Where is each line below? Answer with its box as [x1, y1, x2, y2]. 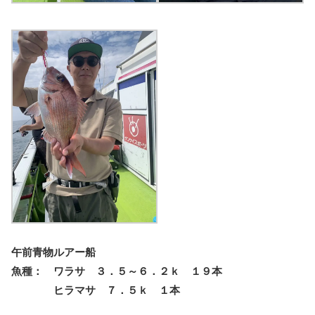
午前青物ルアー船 [11, 245, 96, 258]
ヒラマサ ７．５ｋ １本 [11, 283, 180, 296]
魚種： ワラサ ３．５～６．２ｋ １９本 [11, 264, 222, 277]
